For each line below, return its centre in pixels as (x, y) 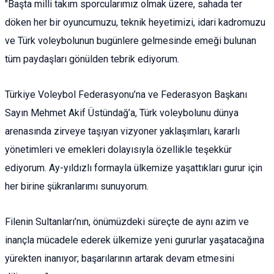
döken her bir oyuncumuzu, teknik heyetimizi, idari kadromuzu (135, 23)
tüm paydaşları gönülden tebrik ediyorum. (94, 59)
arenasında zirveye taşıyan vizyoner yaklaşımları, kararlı (122, 131)
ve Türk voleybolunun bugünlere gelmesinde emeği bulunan (131, 41)
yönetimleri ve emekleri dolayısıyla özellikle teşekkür (118, 150)
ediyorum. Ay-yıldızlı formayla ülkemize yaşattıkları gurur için (134, 168)
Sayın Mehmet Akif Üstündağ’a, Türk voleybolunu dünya (122, 113)
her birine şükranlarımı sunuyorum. (79, 187)
